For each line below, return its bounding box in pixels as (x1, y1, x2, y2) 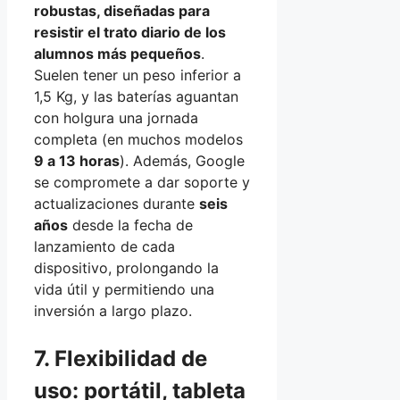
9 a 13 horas (34, 151, 120, 170)
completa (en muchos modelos (34, 129, 243, 148)
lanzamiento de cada (34, 237, 175, 255)
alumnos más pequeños (34, 44, 201, 62)
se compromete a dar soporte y (34, 172, 250, 191)
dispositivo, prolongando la (34, 258, 219, 277)
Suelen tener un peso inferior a (34, 65, 241, 84)
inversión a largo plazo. (34, 301, 192, 320)
